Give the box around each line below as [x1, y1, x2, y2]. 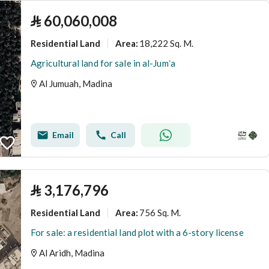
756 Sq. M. [139, 207, 181, 218]
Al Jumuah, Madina [39, 78, 112, 89]
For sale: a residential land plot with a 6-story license [31, 227, 244, 238]
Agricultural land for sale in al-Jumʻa [31, 58, 175, 68]
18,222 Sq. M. [139, 37, 193, 49]
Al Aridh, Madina [39, 247, 104, 258]
